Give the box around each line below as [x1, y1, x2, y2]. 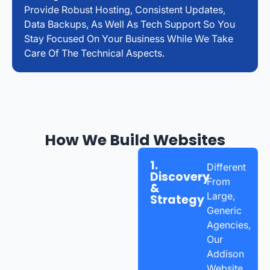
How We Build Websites [45, 129, 225, 151]
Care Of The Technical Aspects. [24, 46, 165, 59]
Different [206, 160, 246, 173]
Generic [206, 204, 242, 216]
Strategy [150, 191, 205, 208]
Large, [206, 189, 235, 202]
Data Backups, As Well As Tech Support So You [24, 17, 235, 30]
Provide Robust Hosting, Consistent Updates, [24, 3, 225, 16]
